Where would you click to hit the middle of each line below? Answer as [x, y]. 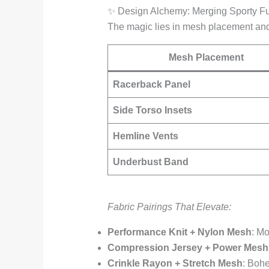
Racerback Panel [151, 85]
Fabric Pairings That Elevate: [169, 207]
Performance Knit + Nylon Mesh [179, 232]
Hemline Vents [145, 136]
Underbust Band [150, 162]
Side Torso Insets [152, 110]
